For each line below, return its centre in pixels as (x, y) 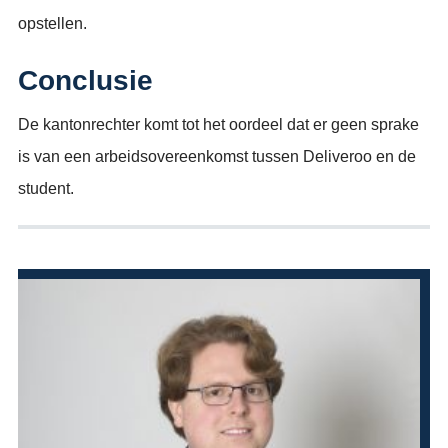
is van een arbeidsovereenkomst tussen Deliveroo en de (217, 156)
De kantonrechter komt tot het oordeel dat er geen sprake (218, 124)
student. (46, 188)
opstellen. (52, 23)
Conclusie (85, 80)
